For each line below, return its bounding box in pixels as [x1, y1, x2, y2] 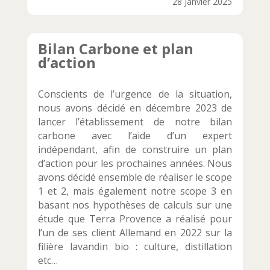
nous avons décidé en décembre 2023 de [37, 101, 233, 115]
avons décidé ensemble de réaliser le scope [37, 171, 233, 184]
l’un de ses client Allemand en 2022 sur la [37, 226, 233, 240]
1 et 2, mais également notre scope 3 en [37, 184, 233, 198]
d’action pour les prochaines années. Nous [37, 157, 233, 171]
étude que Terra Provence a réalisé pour [37, 212, 233, 226]
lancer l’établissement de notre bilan [37, 115, 233, 129]
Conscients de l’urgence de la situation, [37, 87, 233, 101]
